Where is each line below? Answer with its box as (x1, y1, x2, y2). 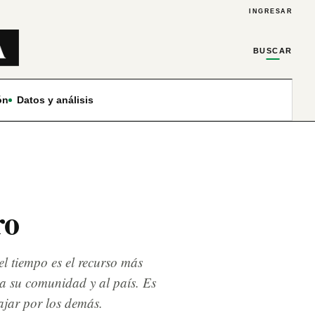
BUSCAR (252, 46, 292, 55)
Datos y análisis (16, 94, 94, 105)
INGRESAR (249, 8, 292, 15)
